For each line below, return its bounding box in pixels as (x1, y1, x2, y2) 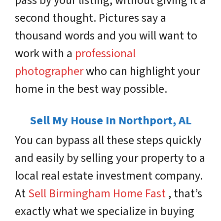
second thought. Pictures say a (15, 9, 166, 27)
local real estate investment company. (15, 167, 203, 184)
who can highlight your (83, 62, 200, 80)
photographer (15, 62, 83, 80)
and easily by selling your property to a (15, 149, 205, 167)
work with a (15, 44, 75, 62)
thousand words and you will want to (15, 27, 197, 44)
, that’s (168, 184, 202, 202)
